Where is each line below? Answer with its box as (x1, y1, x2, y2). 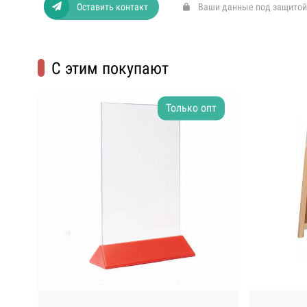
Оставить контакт (77, 1, 148, 13)
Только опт (165, 101, 217, 115)
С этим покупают (51, 59, 169, 79)
